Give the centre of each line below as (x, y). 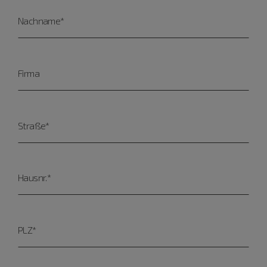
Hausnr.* (35, 178)
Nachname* (41, 21)
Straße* (34, 125)
